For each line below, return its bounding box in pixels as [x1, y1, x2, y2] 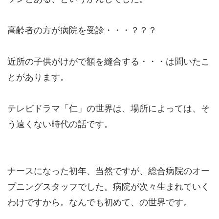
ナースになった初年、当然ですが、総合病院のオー [7, 166, 210, 176]
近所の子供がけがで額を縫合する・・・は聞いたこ [7, 56, 210, 67]
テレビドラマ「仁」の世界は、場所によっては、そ [7, 103, 210, 114]
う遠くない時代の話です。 [7, 119, 113, 130]
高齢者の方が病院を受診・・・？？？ [7, 25, 157, 36]
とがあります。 [7, 72, 69, 83]
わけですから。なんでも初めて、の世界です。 [7, 197, 192, 208]
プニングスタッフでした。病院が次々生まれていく [7, 181, 210, 192]
